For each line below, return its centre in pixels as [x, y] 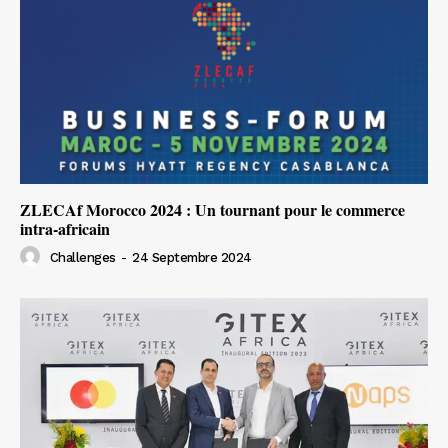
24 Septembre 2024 [192, 258]
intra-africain [65, 228]
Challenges [82, 258]
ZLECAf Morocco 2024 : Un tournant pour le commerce [212, 209]
